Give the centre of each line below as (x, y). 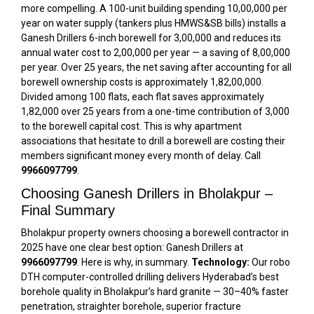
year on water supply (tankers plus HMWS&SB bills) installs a (153, 23)
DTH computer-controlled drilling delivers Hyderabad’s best (150, 277)
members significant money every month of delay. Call (141, 156)
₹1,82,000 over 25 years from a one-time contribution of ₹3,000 (155, 111)
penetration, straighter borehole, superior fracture (131, 306)
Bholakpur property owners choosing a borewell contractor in (155, 233)
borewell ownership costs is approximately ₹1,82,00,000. (142, 82)
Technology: (220, 262)
